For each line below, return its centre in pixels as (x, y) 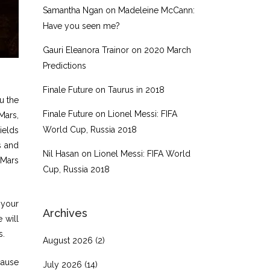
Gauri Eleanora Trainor (86, 50)
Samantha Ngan (73, 10)
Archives (65, 213)
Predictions (64, 66)
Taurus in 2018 (136, 90)
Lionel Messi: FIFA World (142, 154)
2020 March (168, 50)
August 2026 (68, 240)
